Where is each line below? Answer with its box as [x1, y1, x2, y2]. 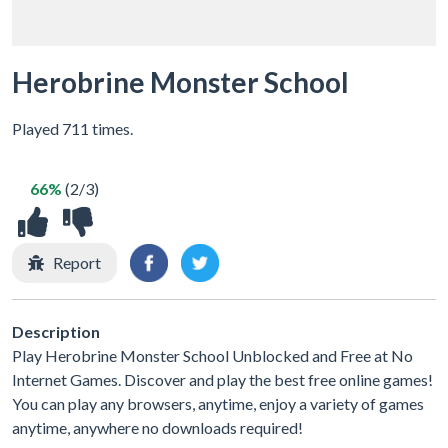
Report [53, 253, 101, 272]
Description [12, 321, 100, 341]
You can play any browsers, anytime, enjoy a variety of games [12, 393, 424, 413]
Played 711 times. [12, 119, 133, 138]
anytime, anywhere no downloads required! [12, 417, 303, 437]
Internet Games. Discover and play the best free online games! [12, 369, 433, 389]
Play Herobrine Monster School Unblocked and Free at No [12, 345, 413, 365]
